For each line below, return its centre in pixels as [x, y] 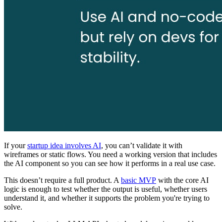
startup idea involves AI [64, 146]
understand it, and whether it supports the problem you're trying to [107, 198]
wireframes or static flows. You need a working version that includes [111, 155]
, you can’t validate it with [142, 146]
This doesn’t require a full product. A [62, 180]
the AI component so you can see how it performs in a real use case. [110, 164]
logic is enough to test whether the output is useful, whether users [106, 189]
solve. [13, 207]
